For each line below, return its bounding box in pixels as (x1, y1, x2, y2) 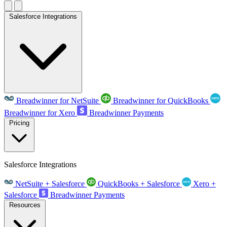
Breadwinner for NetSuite (16, 96, 99, 105)
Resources (9, 201, 41, 209)
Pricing (9, 119, 29, 127)
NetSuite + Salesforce (15, 179, 85, 188)
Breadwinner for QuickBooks (113, 96, 208, 105)
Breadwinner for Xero (4, 108, 75, 117)
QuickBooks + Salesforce (98, 179, 180, 188)
